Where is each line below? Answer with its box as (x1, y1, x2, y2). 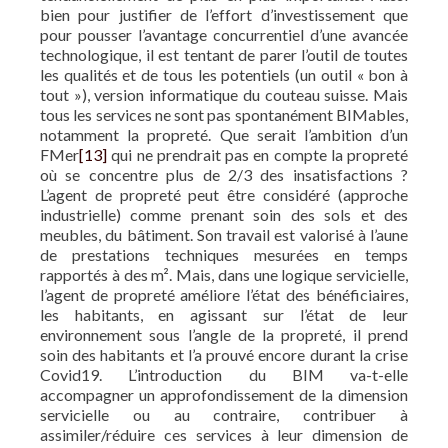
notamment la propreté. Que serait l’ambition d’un (40, 124, 408, 144)
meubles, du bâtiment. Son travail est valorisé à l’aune (40, 224, 408, 244)
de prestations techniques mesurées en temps (40, 244, 408, 264)
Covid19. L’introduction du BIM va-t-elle (40, 364, 408, 384)
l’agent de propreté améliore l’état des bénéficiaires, (40, 284, 408, 304)
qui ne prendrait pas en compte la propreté (107, 144, 408, 164)
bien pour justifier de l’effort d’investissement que (40, 4, 408, 24)
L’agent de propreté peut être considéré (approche (40, 184, 408, 204)
